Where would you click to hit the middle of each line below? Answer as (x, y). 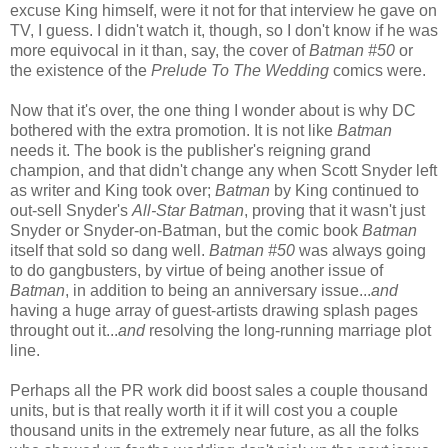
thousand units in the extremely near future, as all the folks (214, 430)
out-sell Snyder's (71, 210)
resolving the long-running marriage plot (288, 330)
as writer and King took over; (112, 190)
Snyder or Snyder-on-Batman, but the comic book (186, 230)
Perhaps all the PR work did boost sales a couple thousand (219, 390)
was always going (360, 250)
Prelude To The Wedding (240, 70)
